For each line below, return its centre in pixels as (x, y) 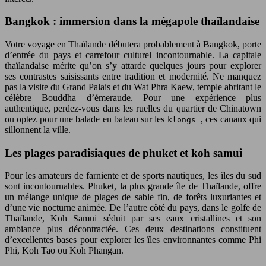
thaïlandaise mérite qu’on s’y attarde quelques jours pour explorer (133, 65)
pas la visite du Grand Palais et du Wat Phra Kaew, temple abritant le (133, 87)
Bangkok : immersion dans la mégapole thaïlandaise (132, 21)
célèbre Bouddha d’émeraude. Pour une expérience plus (133, 97)
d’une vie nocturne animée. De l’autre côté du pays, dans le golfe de (133, 208)
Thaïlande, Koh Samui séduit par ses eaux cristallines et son (133, 218)
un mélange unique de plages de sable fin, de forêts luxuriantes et (133, 197)
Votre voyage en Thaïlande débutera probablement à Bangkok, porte (133, 44)
